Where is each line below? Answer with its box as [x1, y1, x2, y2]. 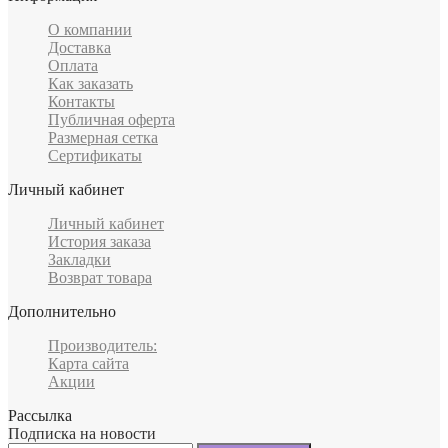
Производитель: [48, 337, 157, 355]
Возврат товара [48, 269, 152, 287]
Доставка [48, 39, 111, 57]
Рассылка [8, 407, 72, 425]
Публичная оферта [48, 111, 175, 129]
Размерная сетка [48, 129, 158, 147]
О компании [48, 21, 132, 39]
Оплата [48, 57, 98, 75]
